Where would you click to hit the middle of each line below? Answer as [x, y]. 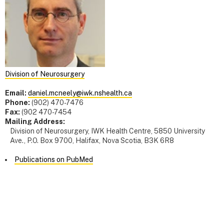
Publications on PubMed [54, 160]
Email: [16, 93]
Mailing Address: [35, 122]
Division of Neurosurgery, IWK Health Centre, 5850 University [107, 131]
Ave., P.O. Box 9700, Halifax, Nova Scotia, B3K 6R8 [92, 141]
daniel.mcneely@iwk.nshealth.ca [80, 93]
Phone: [17, 103]
